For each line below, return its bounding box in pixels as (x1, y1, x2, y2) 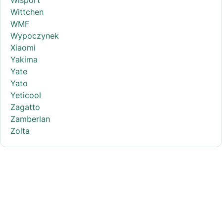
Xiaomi (10, 42, 36, 53)
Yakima (10, 54, 38, 64)
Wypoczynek (10, 30, 59, 41)
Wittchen (10, 6, 44, 17)
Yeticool (10, 90, 41, 100)
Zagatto (10, 102, 40, 112)
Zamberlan (10, 113, 50, 124)
